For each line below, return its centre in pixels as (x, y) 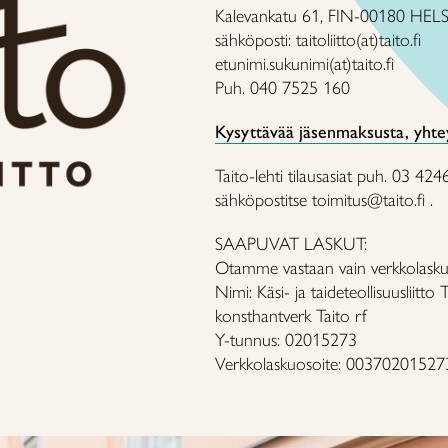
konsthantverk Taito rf (291, 316)
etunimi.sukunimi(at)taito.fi (305, 64)
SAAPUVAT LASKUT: (291, 244)
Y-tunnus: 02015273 (286, 340)
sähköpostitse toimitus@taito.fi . (324, 200)
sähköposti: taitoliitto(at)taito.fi (318, 40)
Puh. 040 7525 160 (283, 88)
